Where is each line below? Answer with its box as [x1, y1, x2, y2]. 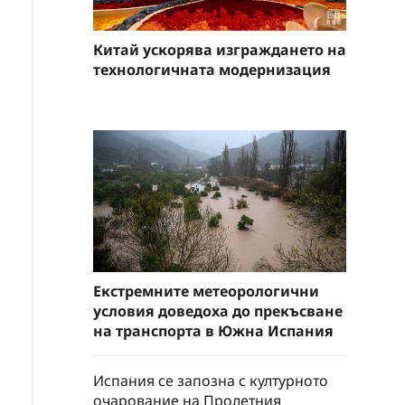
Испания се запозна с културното [93, 371, 328, 391]
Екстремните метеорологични [93, 281, 319, 301]
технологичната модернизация [93, 59, 331, 80]
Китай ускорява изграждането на [93, 39, 346, 60]
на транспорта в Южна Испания [93, 321, 334, 341]
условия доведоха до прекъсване [93, 301, 343, 321]
